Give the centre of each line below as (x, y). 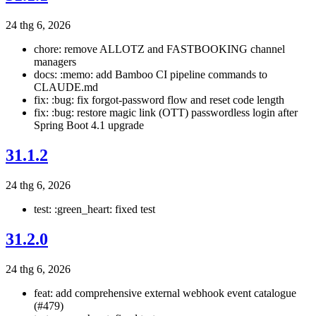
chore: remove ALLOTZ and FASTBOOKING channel (159, 49)
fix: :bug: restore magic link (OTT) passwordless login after (166, 113)
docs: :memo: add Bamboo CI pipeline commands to (151, 75)
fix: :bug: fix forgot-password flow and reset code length (159, 100)
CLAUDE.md (66, 87)
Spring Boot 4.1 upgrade (89, 126)
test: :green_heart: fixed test (95, 209)
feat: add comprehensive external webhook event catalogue (165, 293)
